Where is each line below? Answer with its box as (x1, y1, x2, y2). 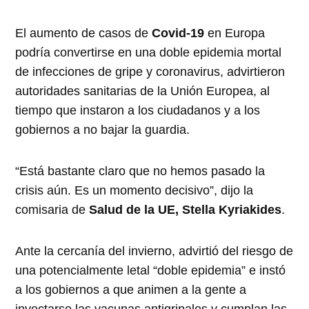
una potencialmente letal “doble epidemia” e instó (15, 263, 286, 278)
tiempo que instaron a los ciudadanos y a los (15, 103, 261, 118)
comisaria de (15, 203, 90, 217)
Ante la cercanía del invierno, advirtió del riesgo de (15, 244, 294, 259)
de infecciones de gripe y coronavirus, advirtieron (15, 65, 286, 79)
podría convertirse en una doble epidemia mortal (15, 46, 282, 60)
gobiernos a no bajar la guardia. (15, 123, 190, 137)
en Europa (204, 26, 266, 41)
